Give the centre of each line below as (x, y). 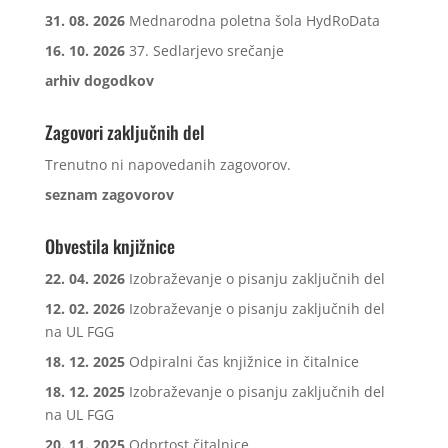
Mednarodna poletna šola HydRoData (254, 20)
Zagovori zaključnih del (124, 132)
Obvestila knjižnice (109, 246)
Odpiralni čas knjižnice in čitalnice (243, 361)
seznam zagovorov (109, 194)
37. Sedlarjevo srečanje (206, 50)
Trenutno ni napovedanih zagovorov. (167, 164)
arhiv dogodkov (99, 80)
